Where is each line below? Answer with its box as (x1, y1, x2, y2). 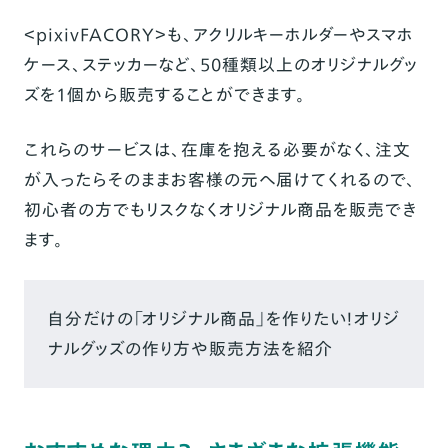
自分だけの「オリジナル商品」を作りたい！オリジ (47, 306, 400, 332)
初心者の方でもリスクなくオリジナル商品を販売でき (23, 197, 417, 223)
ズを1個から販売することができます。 (23, 82, 306, 108)
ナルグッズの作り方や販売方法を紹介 (47, 336, 333, 362)
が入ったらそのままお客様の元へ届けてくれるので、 (23, 167, 416, 193)
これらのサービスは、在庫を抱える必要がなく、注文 (23, 137, 411, 163)
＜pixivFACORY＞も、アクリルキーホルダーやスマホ (23, 22, 414, 48)
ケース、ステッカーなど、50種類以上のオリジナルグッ (23, 52, 419, 78)
